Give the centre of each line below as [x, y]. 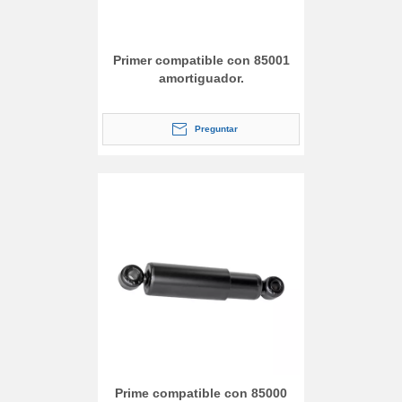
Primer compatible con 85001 [201, 60]
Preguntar [216, 128]
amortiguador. [201, 78]
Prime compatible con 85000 [201, 393]
